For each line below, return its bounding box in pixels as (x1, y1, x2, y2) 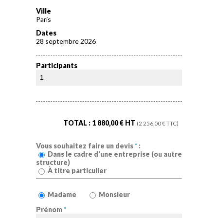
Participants (36, 61, 77, 70)
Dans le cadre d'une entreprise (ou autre (48, 150, 182, 159)
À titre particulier (48, 166, 107, 175)
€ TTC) (161, 119, 179, 127)
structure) (36, 158, 70, 167)
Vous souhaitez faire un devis (36, 142, 135, 150)
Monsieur (99, 190, 130, 199)
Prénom (36, 205, 64, 214)
